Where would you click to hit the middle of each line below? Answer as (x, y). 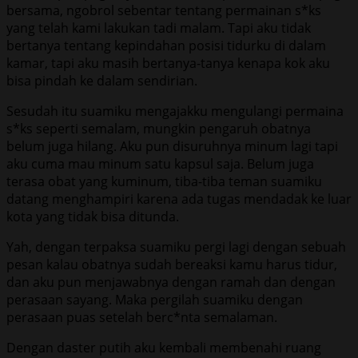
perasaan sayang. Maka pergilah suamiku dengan (155, 299)
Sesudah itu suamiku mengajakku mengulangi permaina (175, 111)
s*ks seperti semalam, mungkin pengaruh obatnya (159, 128)
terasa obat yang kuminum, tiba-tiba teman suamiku (164, 181)
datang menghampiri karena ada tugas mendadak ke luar (179, 199)
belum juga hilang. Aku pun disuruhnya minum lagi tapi (172, 146)
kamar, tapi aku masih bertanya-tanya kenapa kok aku (168, 63)
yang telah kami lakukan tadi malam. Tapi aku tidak (159, 28)
